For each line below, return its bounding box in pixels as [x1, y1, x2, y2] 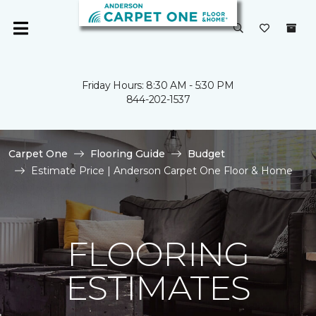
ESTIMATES [66, 267, 250, 308]
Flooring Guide [90, 147, 165, 160]
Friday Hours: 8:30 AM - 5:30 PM [82, 79, 234, 92]
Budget [188, 147, 225, 160]
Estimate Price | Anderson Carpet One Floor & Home [31, 164, 293, 177]
